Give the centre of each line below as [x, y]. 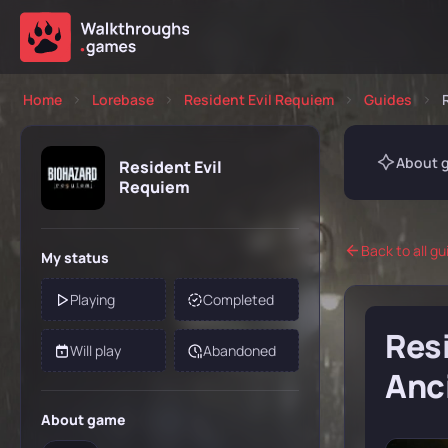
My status [75, 257]
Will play [95, 350]
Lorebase [123, 99]
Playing [92, 299]
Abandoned [239, 350]
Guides [388, 99]
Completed [238, 299]
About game [83, 419]
